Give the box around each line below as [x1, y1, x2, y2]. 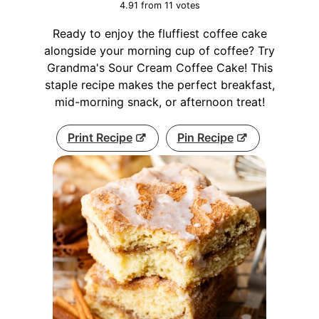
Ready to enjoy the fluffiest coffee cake [52, 26, 267, 41]
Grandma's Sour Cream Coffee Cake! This [46, 61, 273, 75]
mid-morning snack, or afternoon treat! [54, 95, 265, 109]
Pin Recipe [177, 130, 234, 145]
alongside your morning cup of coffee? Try [44, 43, 275, 58]
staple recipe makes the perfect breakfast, [44, 78, 275, 92]
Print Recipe [67, 130, 132, 145]
